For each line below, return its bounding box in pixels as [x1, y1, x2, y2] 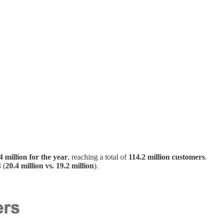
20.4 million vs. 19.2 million [5, 162, 94, 170]
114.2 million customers [128, 153, 205, 162]
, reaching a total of [68, 153, 128, 162]
